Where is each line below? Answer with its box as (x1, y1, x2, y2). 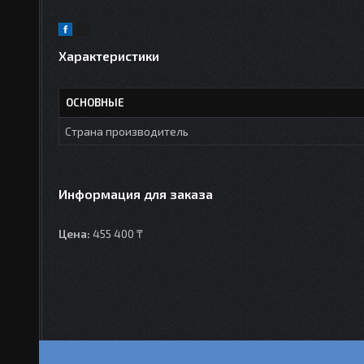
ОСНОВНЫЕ (66, 95, 124, 109)
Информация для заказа (58, 185, 213, 201)
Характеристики (58, 47, 159, 63)
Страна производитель (65, 123, 188, 138)
